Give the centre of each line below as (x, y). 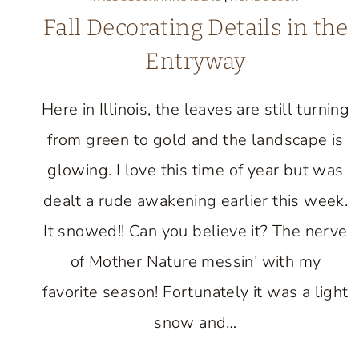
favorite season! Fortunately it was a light (196, 292)
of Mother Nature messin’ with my (196, 262)
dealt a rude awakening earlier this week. (196, 201)
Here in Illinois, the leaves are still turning (196, 109)
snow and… (196, 323)
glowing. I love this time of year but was (196, 170)
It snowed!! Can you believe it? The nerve (196, 231)
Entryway (196, 61)
